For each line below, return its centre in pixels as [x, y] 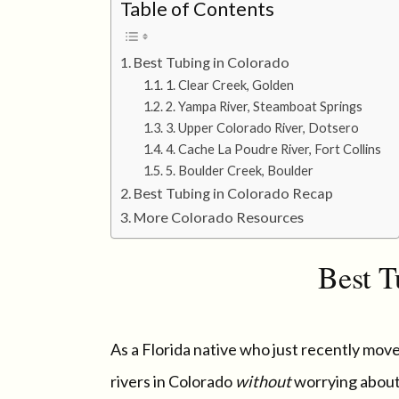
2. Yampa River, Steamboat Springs [264, 106]
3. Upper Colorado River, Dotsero [262, 128]
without [263, 381]
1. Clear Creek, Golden [229, 85]
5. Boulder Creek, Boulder [239, 171]
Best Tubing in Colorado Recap [234, 193]
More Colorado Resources [219, 217]
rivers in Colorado [173, 381]
